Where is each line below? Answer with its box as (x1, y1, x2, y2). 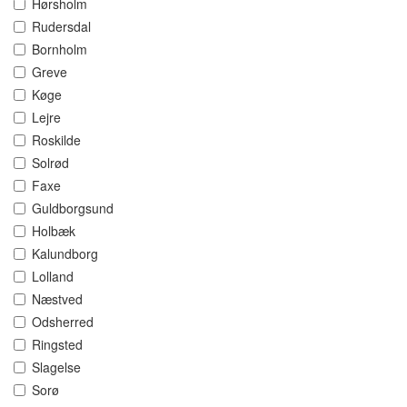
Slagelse (32, 358, 81, 377)
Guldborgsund (32, 199, 114, 218)
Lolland (32, 267, 74, 286)
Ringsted (32, 335, 83, 354)
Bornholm (32, 40, 87, 59)
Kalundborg (32, 244, 98, 263)
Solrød (32, 154, 69, 173)
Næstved (32, 290, 83, 309)
